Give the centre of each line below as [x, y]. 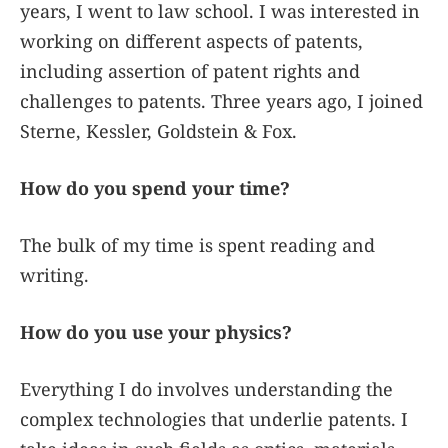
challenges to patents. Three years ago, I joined [221, 101]
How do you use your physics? [156, 332]
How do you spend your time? [155, 188]
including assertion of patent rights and [190, 71]
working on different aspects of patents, [191, 41]
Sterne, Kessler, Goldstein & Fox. [158, 131]
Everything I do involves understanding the [206, 389]
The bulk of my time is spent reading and [197, 245]
